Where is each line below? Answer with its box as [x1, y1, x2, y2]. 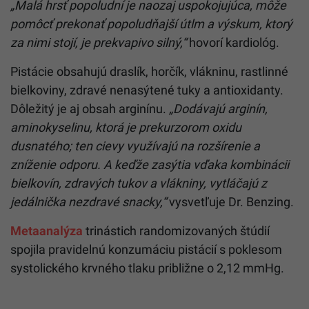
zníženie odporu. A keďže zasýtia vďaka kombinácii [10, 157, 289, 172]
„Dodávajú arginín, [169, 101, 268, 116]
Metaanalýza [10, 223, 83, 238]
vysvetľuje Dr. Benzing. [166, 194, 294, 209]
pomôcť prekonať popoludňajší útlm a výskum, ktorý [10, 16, 292, 31]
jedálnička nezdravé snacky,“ [10, 194, 166, 209]
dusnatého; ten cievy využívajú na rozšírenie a [10, 138, 260, 153]
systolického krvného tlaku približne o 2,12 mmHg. [10, 260, 284, 275]
